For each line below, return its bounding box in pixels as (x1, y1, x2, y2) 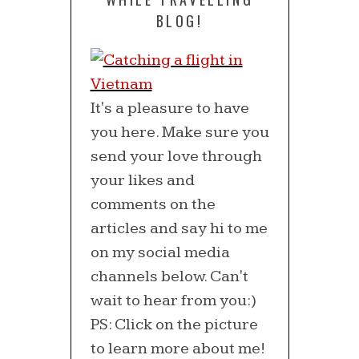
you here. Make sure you (90, 123, 269, 142)
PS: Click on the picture (90, 315, 258, 334)
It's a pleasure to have (90, 99, 249, 118)
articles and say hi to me (90, 219, 268, 238)
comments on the (90, 195, 216, 214)
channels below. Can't (90, 267, 248, 286)
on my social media (90, 243, 230, 262)
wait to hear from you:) (90, 291, 256, 310)
